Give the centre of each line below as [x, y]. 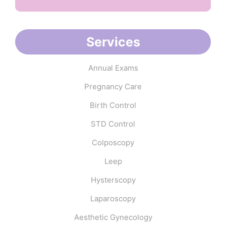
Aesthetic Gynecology [113, 217]
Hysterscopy [113, 180]
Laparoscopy [113, 198]
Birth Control [113, 105]
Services [113, 42]
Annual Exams [113, 68]
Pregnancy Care [113, 86]
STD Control [113, 124]
